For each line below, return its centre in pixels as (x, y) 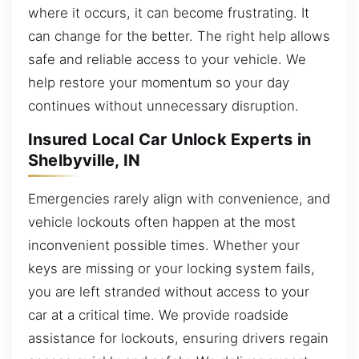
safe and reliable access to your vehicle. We (167, 59)
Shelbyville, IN (84, 161)
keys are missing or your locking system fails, (171, 268)
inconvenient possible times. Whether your (164, 245)
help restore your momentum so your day (159, 82)
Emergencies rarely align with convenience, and (179, 198)
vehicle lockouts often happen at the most (162, 222)
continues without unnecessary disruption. (163, 105)
